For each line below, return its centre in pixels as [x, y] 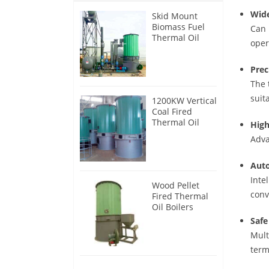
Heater [165, 49]
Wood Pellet [176, 186]
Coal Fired [172, 112]
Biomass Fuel [178, 27]
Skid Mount [175, 16]
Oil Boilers [173, 207]
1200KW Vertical [184, 101]
